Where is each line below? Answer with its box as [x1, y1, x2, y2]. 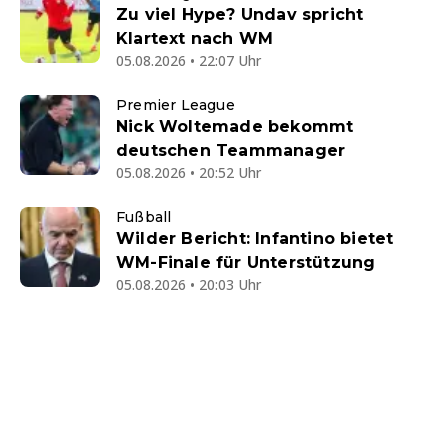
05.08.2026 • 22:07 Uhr [116, 51, 261, 71]
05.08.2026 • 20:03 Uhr [116, 275, 261, 295]
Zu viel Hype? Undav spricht [116, 5, 364, 25]
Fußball [116, 208, 172, 227]
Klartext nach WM [116, 29, 274, 49]
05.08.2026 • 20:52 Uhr [116, 163, 261, 183]
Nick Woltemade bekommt [116, 117, 354, 137]
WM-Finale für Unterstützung [116, 253, 376, 273]
